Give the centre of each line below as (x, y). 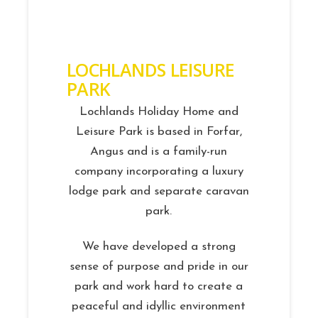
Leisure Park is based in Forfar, (159, 132)
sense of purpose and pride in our (159, 267)
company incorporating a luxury (159, 172)
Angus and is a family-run (159, 152)
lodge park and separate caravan (159, 192)
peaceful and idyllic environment (159, 307)
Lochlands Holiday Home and (159, 112)
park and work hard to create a (159, 287)
